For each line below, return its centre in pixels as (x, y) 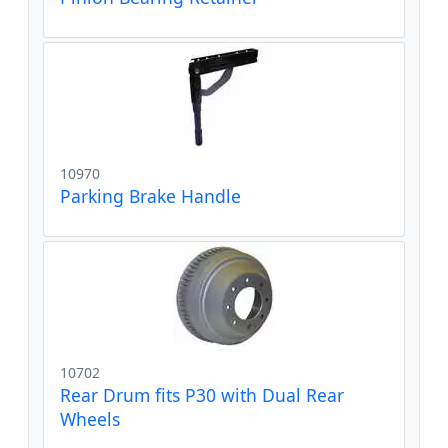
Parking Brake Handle (150, 195)
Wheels (90, 418)
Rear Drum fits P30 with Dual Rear (202, 394)
